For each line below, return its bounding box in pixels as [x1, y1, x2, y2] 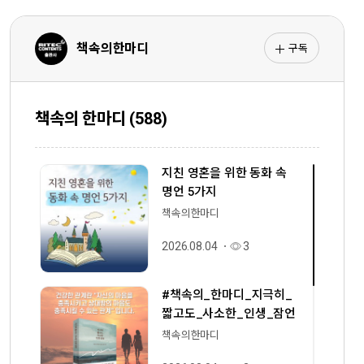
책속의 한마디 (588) [35, 109, 167, 128]
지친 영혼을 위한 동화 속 [162, 166, 287, 180]
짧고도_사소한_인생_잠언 [162, 306, 297, 321]
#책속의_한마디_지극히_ [162, 288, 293, 302]
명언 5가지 [162, 184, 218, 199]
